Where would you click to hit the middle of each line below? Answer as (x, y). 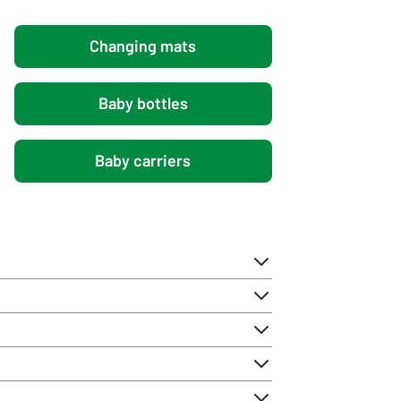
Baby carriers (143, 161)
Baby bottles (143, 103)
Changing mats (143, 46)
